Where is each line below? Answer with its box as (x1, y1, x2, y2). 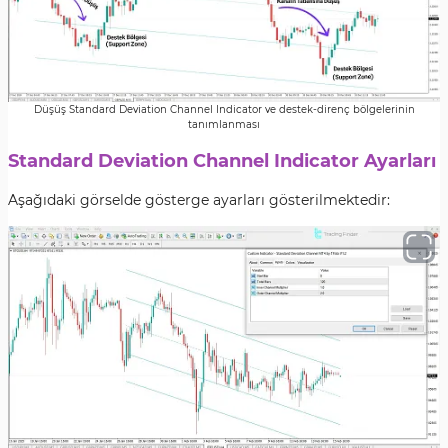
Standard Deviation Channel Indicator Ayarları (8, 150, 436, 172)
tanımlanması (188, 118, 260, 131)
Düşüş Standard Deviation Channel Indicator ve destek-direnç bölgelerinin (33, 103, 415, 116)
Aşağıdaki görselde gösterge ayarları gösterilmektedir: (8, 191, 390, 209)
